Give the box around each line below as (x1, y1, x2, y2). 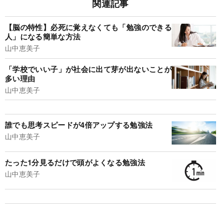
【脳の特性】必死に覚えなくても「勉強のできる (5, 22, 172, 33)
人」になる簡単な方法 (5, 31, 81, 42)
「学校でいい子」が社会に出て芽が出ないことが (5, 63, 172, 74)
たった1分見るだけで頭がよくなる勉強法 (5, 157, 146, 168)
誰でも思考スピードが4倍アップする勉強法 (5, 119, 153, 131)
